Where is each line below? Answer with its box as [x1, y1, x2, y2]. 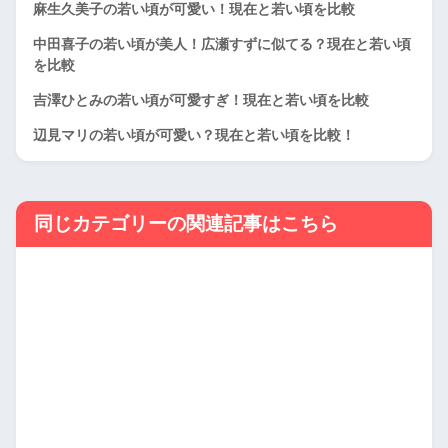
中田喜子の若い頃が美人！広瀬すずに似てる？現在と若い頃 [33, 36, 411, 53]
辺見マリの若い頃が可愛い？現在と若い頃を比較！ [33, 127, 355, 144]
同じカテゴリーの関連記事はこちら [34, 212, 338, 234]
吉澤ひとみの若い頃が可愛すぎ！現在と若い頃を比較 [33, 92, 369, 109]
